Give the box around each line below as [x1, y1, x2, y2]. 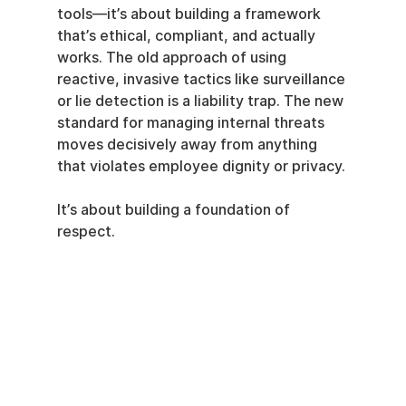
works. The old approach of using [56, 49, 290, 67]
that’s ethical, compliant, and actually [56, 27, 319, 45]
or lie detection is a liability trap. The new [56, 92, 347, 111]
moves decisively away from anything [56, 136, 321, 154]
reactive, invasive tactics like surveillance [56, 71, 349, 89]
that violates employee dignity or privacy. [56, 158, 345, 176]
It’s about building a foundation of [56, 201, 294, 219]
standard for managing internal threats [56, 114, 328, 132]
